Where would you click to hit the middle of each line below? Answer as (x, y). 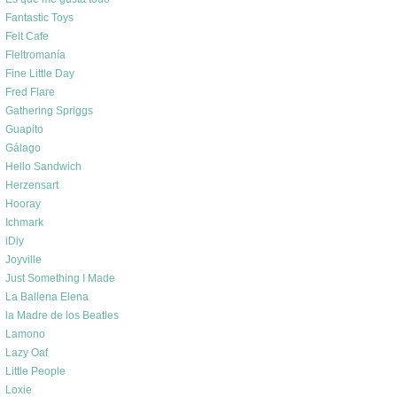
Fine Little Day (40, 74)
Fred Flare (30, 92)
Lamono (25, 334)
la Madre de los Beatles (62, 315)
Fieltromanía (35, 55)
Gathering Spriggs (49, 111)
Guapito (24, 129)
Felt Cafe (27, 36)
